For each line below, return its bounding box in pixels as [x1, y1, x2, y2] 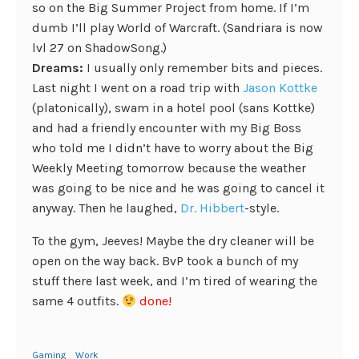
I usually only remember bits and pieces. [83, 60, 322, 75]
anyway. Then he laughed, [32, 200, 180, 216]
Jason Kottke [243, 80, 317, 95]
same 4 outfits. [32, 293, 122, 309]
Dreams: [32, 60, 83, 75]
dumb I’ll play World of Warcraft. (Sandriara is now [32, 20, 323, 35]
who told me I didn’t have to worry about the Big [32, 140, 313, 155]
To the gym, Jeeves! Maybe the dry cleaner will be [32, 233, 314, 248]
